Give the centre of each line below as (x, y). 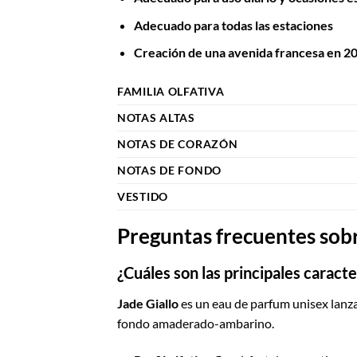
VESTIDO (143, 197)
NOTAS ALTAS (156, 118)
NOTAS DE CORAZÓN (178, 144)
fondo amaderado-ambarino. (196, 323)
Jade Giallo (148, 303)
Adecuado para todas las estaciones (233, 25)
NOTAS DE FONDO (170, 171)
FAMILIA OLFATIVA (171, 92)
